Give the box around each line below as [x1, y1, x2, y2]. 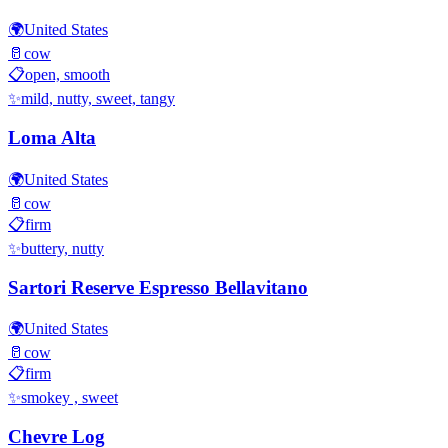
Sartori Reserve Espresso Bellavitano [8, 276, 308, 298]
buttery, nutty [21, 239, 104, 257]
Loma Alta [8, 127, 96, 149]
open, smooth [25, 66, 110, 84]
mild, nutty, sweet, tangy [21, 90, 175, 108]
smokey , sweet [21, 389, 118, 407]
